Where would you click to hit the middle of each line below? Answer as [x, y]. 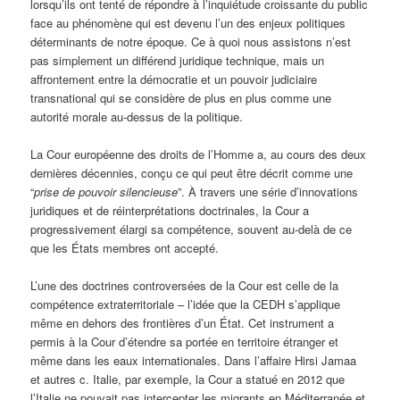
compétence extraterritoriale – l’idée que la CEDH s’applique [186, 304]
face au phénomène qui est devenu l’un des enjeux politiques [188, 23]
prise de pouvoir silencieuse [106, 192]
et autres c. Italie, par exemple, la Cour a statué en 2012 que [188, 379]
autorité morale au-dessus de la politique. [137, 117]
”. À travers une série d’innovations [268, 192]
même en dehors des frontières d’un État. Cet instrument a [183, 323]
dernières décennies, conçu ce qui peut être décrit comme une [192, 173]
